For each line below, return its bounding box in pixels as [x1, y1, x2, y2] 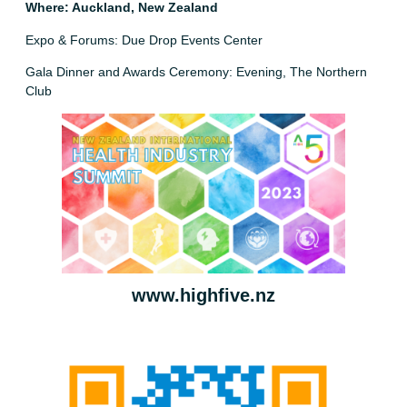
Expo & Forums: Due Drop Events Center [25, 32, 263, 47]
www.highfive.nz [132, 285, 275, 306]
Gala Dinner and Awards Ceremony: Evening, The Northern [25, 65, 367, 80]
